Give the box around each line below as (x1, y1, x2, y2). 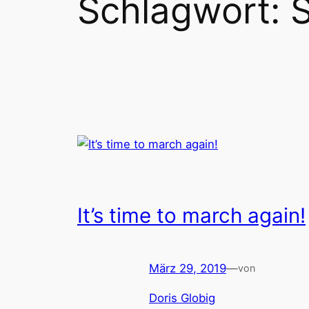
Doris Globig (149, 291, 215, 306)
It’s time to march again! (77, 203, 306, 228)
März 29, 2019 (149, 261, 226, 276)
